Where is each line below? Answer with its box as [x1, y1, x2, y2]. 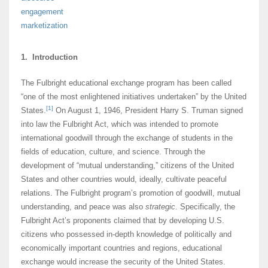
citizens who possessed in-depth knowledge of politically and [21, 230, 232, 239]
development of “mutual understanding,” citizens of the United [21, 161, 234, 170]
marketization [21, 21, 68, 31]
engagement [21, 7, 63, 17]
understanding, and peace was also [21, 202, 145, 212]
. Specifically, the [175, 202, 235, 212]
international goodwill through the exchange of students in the [21, 133, 233, 143]
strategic [145, 202, 175, 212]
